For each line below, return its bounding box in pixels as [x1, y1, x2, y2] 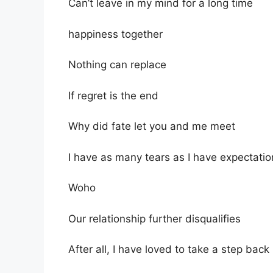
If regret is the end [68, 89, 158, 102]
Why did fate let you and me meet [68, 120, 235, 133]
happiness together [68, 27, 163, 40]
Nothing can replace [68, 58, 166, 71]
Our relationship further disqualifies [68, 212, 241, 225]
